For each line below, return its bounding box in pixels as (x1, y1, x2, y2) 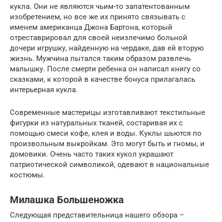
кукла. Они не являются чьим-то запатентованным (10, 2, 190, 11)
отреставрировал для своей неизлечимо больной (10, 33, 187, 42)
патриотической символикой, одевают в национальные (10, 160, 209, 169)
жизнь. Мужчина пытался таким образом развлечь (10, 54, 191, 63)
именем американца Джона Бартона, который (10, 23, 172, 32)
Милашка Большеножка (10, 194, 124, 206)
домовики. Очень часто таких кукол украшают (10, 150, 173, 159)
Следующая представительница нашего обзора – (10, 211, 184, 220)
